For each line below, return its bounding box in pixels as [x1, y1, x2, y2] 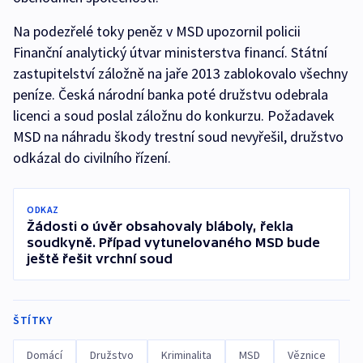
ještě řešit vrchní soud [27, 251, 173, 267]
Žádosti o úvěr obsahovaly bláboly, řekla [27, 219, 293, 234]
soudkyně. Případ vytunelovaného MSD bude [27, 235, 320, 250]
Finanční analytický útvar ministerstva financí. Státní [13, 43, 327, 62]
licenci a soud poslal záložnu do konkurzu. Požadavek [13, 106, 335, 126]
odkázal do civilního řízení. [13, 148, 171, 168]
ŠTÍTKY [13, 313, 52, 328]
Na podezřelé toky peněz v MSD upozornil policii [13, 22, 301, 41]
